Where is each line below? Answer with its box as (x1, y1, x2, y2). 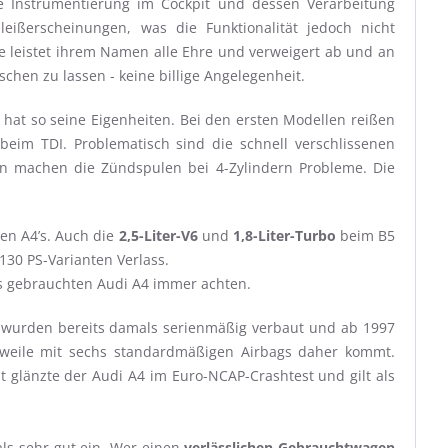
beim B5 (335, 226, 396, 245)
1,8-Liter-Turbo (232, 226, 336, 245)
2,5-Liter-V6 (118, 226, 198, 245)
